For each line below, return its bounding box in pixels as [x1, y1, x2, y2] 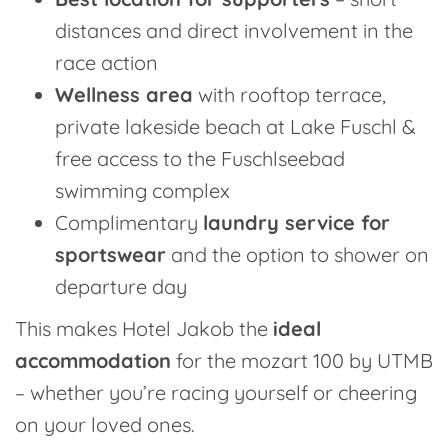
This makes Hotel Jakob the [15, 316, 273, 341]
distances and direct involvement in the [55, 18, 413, 43]
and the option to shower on [166, 242, 429, 267]
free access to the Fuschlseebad [55, 146, 345, 171]
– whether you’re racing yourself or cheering [15, 380, 417, 405]
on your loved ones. [15, 412, 195, 437]
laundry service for [203, 210, 390, 235]
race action [55, 50, 158, 75]
